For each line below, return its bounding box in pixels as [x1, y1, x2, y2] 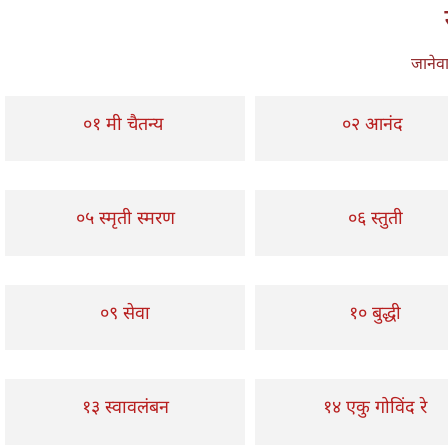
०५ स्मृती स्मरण [75, 205, 175, 229]
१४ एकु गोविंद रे [323, 394, 427, 418]
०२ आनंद [342, 110, 408, 135]
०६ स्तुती [347, 205, 403, 229]
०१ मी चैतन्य [82, 110, 163, 135]
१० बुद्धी [349, 299, 401, 324]
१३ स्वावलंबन [81, 394, 169, 418]
